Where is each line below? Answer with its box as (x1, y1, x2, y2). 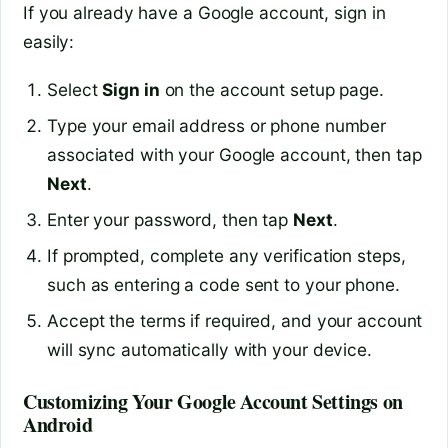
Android (23, 409, 93, 439)
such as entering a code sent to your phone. (47, 273, 400, 295)
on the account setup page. (159, 79, 384, 101)
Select (47, 79, 103, 101)
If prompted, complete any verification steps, (47, 244, 406, 266)
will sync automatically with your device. (47, 338, 372, 360)
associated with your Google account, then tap (47, 144, 422, 166)
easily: (23, 30, 75, 52)
